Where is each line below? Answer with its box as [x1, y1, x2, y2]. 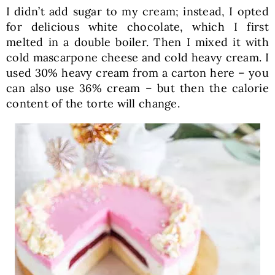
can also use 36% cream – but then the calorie [6, 80, 269, 95]
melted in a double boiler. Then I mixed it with [6, 34, 269, 49]
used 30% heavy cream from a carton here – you [6, 65, 269, 80]
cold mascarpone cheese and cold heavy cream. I [6, 50, 269, 64]
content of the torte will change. [6, 96, 180, 110]
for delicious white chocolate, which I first [6, 19, 269, 34]
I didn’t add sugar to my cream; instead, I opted [6, 4, 269, 18]
